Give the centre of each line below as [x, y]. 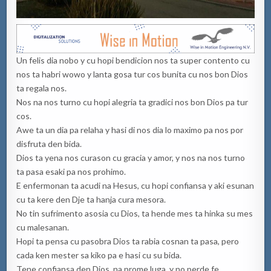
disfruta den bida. [49, 144]
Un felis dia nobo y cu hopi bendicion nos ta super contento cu [133, 60]
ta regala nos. [42, 88]
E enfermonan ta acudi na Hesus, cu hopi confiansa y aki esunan [135, 186]
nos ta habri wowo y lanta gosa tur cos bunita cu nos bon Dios [132, 74]
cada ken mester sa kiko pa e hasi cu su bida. [99, 255]
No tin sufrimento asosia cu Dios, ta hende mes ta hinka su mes [135, 214]
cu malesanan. [43, 227]
